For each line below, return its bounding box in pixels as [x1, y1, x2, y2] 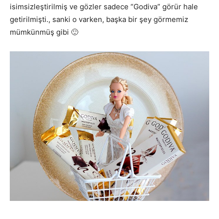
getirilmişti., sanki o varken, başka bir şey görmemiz [10, 15, 188, 24]
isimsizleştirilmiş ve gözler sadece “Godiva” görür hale [10, 2, 198, 11]
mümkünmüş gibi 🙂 [10, 27, 78, 37]
